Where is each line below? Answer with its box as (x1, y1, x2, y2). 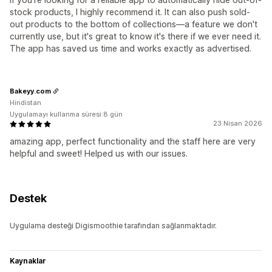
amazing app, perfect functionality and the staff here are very (10, 136, 256, 147)
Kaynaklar (10, 256, 46, 266)
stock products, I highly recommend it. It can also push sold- (10, 7, 250, 18)
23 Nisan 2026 (213, 119, 262, 128)
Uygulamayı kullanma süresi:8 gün (10, 110, 123, 119)
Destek (10, 192, 47, 205)
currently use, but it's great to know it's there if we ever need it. (10, 31, 261, 42)
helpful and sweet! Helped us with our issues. (10, 148, 188, 159)
